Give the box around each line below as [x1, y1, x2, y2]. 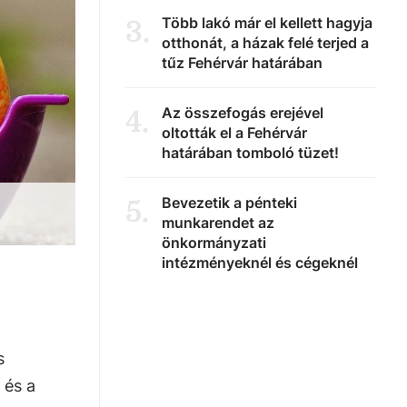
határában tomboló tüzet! [162, 144, 339, 162]
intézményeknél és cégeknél [162, 253, 358, 272]
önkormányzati [162, 233, 266, 252]
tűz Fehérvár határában [162, 54, 323, 72]
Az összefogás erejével [162, 104, 323, 122]
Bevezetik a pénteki [162, 194, 297, 212]
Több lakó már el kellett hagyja [162, 14, 372, 32]
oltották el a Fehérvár [162, 124, 307, 142]
